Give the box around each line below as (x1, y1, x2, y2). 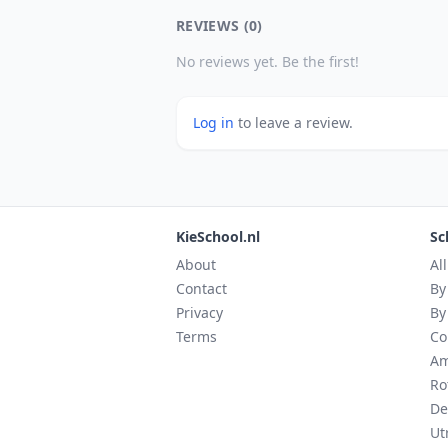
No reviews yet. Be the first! (176, 52, 359, 71)
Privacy (176, 303, 223, 322)
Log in (193, 113, 238, 132)
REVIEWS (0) (176, 16, 263, 35)
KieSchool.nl (176, 227, 260, 246)
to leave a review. (238, 113, 353, 132)
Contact (176, 279, 227, 298)
